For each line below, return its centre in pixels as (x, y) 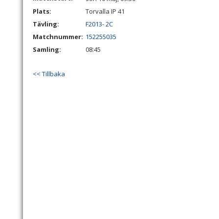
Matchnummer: (59, 37)
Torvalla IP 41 (105, 11)
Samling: (47, 49)
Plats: (42, 11)
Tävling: (46, 24)
